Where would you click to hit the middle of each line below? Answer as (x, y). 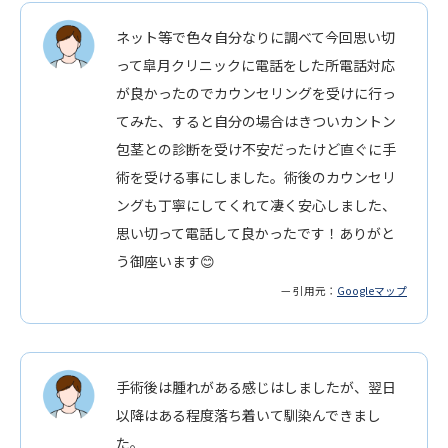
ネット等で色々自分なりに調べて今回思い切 (255, 36)
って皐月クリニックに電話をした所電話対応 (255, 64)
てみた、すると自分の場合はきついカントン (256, 120)
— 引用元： (309, 290)
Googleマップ (372, 290)
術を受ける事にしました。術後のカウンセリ (256, 176)
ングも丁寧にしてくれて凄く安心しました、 (256, 204)
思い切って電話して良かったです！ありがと (255, 232)
